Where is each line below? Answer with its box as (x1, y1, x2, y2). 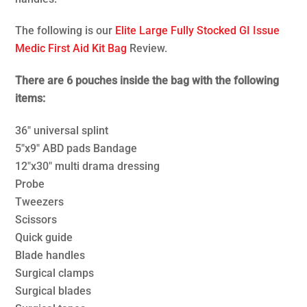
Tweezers (15, 195, 64, 208)
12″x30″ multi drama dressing (15, 159, 160, 173)
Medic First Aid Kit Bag (15, 42, 127, 56)
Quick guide (15, 230, 73, 244)
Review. (127, 42, 168, 56)
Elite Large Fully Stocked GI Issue (115, 24, 280, 38)
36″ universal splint (15, 123, 109, 137)
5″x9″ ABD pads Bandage (15, 141, 138, 155)
